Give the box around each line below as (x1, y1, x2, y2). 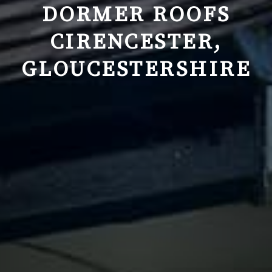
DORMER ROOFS (41, 1, 231, 29)
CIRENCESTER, (49, 29, 223, 56)
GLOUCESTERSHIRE (21, 56, 251, 83)
